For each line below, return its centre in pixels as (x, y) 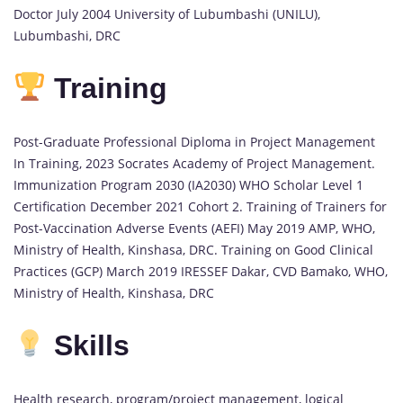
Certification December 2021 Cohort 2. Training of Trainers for (200, 206)
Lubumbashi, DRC (67, 35)
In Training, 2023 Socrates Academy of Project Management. (194, 163)
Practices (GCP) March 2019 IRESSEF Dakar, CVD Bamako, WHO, (201, 271)
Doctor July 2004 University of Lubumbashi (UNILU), (167, 13)
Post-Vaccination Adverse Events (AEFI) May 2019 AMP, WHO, (194, 228)
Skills (88, 346)
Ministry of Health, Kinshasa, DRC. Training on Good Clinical (193, 249)
